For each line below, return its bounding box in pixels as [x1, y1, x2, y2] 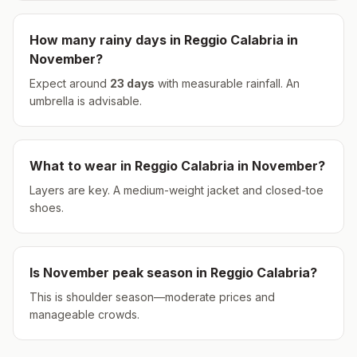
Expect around [29, 76, 110, 90]
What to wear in [29, 158, 135, 174]
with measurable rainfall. [155, 76, 283, 90]
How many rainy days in [29, 32, 184, 48]
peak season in [109, 265, 210, 280]
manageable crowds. [29, 308, 139, 321]
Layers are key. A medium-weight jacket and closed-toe [29, 183, 324, 197]
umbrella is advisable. [29, 94, 142, 108]
